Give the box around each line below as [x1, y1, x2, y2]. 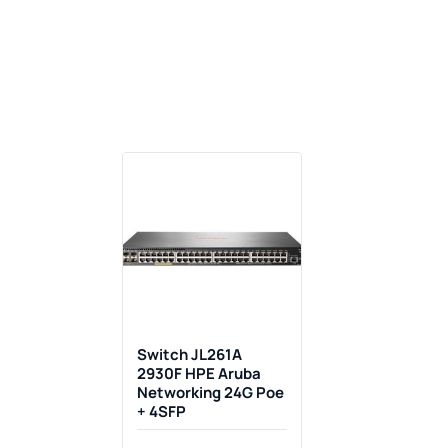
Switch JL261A [137, 344, 242, 366]
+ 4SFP [137, 401, 186, 423]
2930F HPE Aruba [137, 363, 261, 385]
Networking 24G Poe [137, 382, 284, 404]
